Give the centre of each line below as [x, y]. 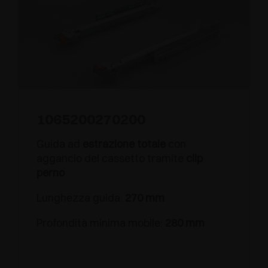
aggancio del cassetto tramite [111, 158]
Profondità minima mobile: [101, 223]
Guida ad [60, 144]
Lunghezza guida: [81, 197]
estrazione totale [125, 144]
